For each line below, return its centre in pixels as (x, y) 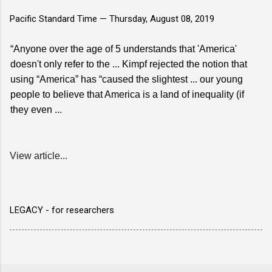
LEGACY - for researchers (62, 210)
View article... (39, 155)
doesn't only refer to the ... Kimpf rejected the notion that (129, 64)
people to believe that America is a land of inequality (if (127, 94)
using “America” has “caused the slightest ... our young (127, 79)
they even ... (36, 109)
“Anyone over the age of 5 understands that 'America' (124, 49)
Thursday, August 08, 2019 (162, 19)
